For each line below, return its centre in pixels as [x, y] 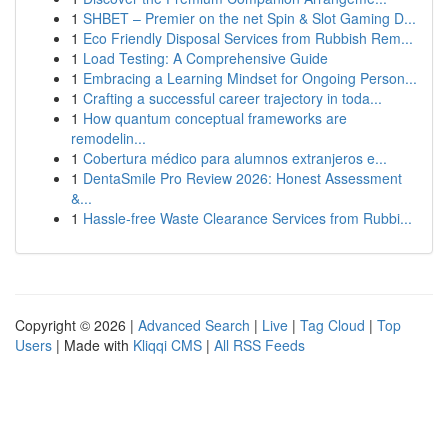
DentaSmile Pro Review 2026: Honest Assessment [242, 178]
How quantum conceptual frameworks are [215, 118]
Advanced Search [194, 325]
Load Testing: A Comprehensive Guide [205, 58]
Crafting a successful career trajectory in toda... [232, 98]
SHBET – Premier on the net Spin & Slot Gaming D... [249, 18]
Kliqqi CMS [167, 345]
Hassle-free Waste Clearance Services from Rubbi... [247, 218]
